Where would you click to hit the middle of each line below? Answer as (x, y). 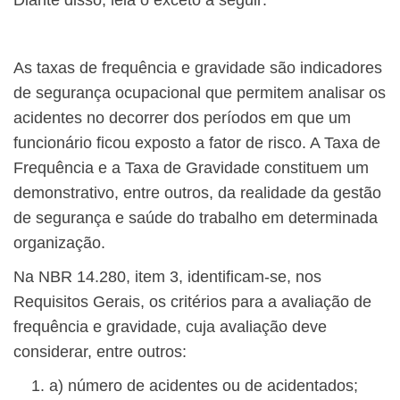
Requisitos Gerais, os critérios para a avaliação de (192, 302)
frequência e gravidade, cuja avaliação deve (170, 327)
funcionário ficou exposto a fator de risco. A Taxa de (197, 143)
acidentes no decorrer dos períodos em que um (182, 118)
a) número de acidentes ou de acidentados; (204, 386)
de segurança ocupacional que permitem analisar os (200, 93)
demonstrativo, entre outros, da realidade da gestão (197, 193)
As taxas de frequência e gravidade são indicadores (198, 68)
